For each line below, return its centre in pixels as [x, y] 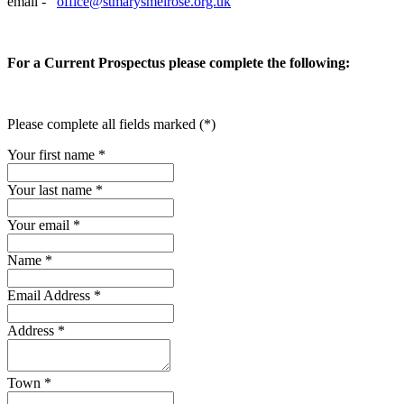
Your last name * [55, 189]
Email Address [50, 295]
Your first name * [56, 154]
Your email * [44, 225]
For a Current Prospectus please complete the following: [179, 62]
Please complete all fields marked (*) [111, 124]
